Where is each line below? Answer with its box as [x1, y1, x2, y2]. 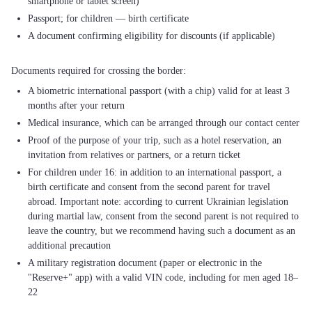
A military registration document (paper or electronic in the [28, 258, 262, 268]
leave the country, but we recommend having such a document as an [28, 226, 295, 236]
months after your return [28, 100, 125, 111]
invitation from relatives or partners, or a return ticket [28, 150, 240, 160]
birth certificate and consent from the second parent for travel [28, 182, 270, 192]
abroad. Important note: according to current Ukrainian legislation [28, 196, 288, 207]
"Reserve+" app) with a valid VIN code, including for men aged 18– [28, 272, 298, 283]
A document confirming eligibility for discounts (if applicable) [28, 31, 275, 41]
